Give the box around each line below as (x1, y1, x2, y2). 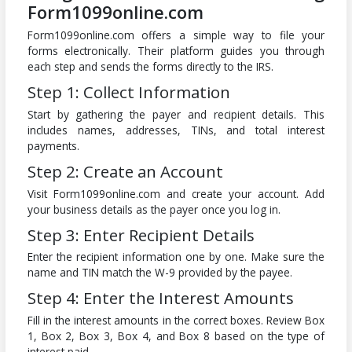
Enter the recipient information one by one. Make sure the (27, 249, 325, 265)
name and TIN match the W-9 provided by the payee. (27, 265, 292, 280)
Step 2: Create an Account (27, 159, 223, 182)
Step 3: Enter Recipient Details (27, 223, 255, 246)
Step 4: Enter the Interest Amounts (27, 287, 294, 310)
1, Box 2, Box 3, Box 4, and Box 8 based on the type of (27, 328, 325, 344)
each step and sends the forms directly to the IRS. (27, 58, 273, 74)
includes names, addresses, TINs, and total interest (27, 122, 325, 137)
